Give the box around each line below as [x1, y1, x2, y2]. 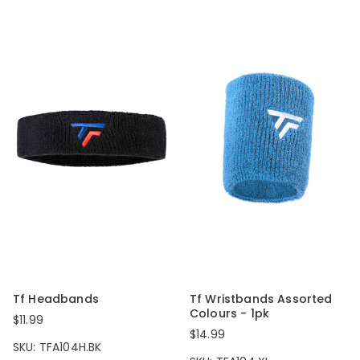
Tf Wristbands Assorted [190, 291, 333, 308]
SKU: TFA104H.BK [13, 339, 102, 356]
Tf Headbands [13, 291, 99, 308]
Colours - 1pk [190, 305, 270, 322]
